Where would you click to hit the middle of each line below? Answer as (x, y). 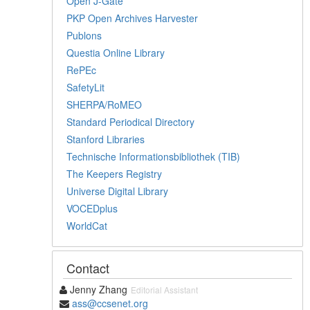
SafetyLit (86, 87)
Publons (84, 35)
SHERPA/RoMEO (104, 104)
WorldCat (87, 225)
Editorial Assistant (165, 289)
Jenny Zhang (98, 289)
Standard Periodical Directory (131, 121)
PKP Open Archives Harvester (133, 18)
